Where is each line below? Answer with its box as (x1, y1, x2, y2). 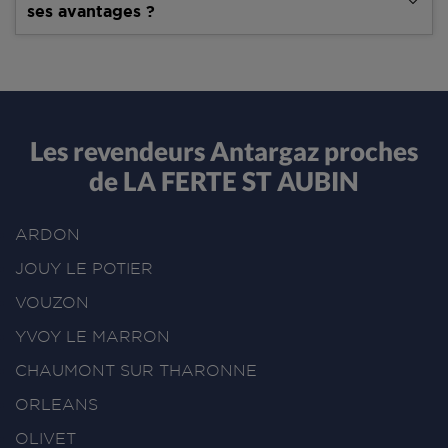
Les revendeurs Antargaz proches (30, 134, 418, 167)
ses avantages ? (27, 2, 156, 21)
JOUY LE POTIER (15, 260, 153, 278)
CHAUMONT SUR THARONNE (15, 362, 257, 380)
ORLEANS (15, 396, 98, 414)
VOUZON (15, 294, 89, 312)
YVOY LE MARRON (15, 328, 170, 346)
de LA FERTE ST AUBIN (89, 164, 359, 197)
